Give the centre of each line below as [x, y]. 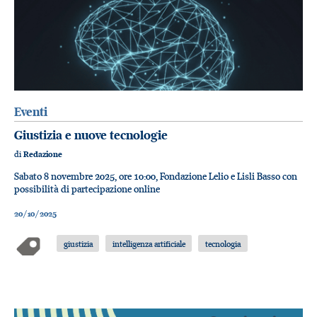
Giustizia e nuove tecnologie [91, 136]
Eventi [31, 111]
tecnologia [223, 243]
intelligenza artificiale [149, 243]
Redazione [43, 155]
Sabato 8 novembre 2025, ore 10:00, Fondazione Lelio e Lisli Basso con [156, 176]
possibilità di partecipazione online [87, 189]
